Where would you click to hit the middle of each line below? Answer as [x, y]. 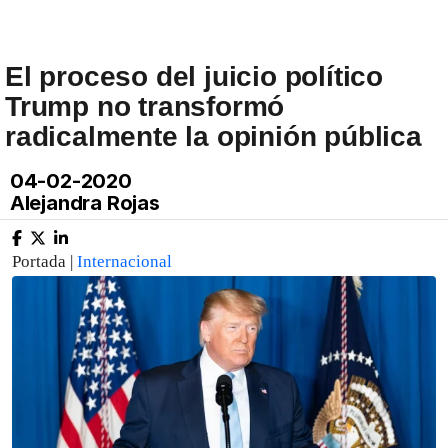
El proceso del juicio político [194, 76]
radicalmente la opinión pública [213, 136]
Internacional [124, 261]
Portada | [44, 261]
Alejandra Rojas [82, 203]
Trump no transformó [145, 106]
